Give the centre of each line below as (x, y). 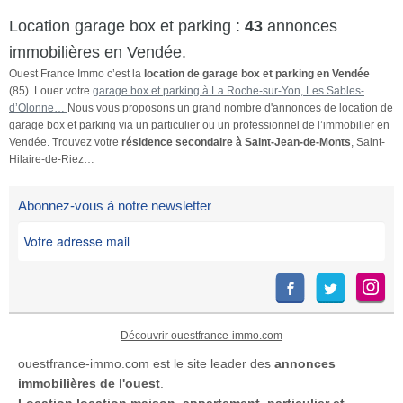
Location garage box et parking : (127, 26)
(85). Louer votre (51, 90)
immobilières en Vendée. (98, 52)
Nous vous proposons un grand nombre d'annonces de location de (230, 107)
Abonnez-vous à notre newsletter (115, 205)
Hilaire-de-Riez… (52, 159)
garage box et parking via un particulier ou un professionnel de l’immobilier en (199, 125)
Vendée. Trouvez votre (65, 142)
